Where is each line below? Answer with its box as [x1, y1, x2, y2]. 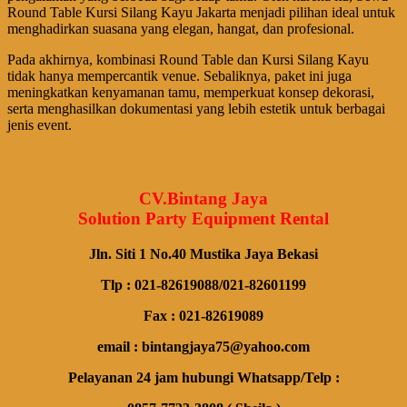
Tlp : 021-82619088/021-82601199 [101, 276, 306, 293]
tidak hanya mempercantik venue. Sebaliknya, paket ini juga [7, 68, 352, 84]
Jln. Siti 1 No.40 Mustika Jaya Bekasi [89, 245, 318, 262]
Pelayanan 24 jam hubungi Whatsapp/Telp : [67, 369, 340, 385]
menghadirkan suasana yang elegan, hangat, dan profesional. [7, 21, 354, 37]
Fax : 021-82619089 [144, 307, 263, 323]
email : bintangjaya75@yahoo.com [97, 338, 310, 354]
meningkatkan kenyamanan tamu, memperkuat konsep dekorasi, [7, 84, 374, 101]
